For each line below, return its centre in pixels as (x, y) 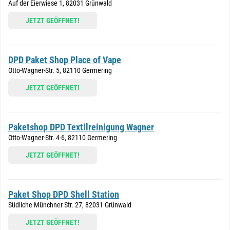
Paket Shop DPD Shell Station (64, 194)
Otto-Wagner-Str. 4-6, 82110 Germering (63, 138)
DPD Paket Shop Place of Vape (65, 60)
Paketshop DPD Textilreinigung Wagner (81, 127)
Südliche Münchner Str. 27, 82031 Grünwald (70, 205)
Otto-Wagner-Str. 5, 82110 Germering (60, 70)
